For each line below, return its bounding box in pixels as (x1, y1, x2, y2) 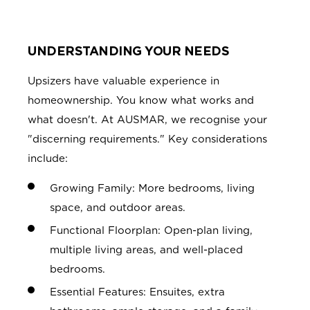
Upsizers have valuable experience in (28, 75, 219, 88)
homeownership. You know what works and (28, 94, 254, 107)
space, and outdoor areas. (50, 201, 185, 215)
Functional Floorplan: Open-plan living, (50, 224, 253, 237)
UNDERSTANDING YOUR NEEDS (28, 44, 229, 59)
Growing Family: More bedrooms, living (50, 182, 255, 195)
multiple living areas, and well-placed (50, 244, 243, 257)
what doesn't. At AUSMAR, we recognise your (28, 113, 267, 127)
